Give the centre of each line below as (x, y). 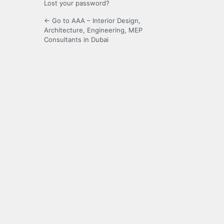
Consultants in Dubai (76, 40)
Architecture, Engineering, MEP (93, 30)
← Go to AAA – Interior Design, (92, 21)
